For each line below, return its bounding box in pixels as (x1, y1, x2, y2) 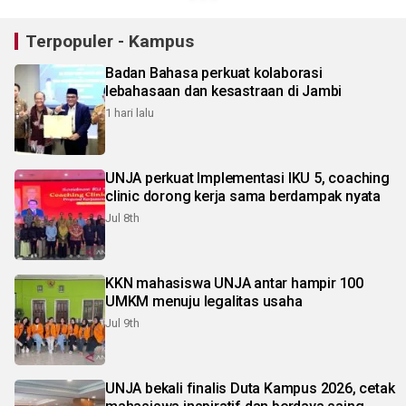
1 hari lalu (105, 106, 154, 121)
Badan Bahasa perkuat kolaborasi (105, 64, 323, 82)
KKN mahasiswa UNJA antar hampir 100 (105, 275, 363, 293)
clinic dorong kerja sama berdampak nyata (105, 188, 381, 206)
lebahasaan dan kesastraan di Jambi (105, 82, 343, 101)
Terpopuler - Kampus (25, 31, 194, 53)
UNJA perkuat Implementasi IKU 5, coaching (105, 169, 390, 188)
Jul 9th (105, 316, 140, 331)
